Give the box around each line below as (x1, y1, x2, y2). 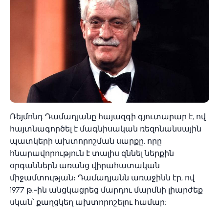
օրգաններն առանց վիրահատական (10, 160, 160, 170)
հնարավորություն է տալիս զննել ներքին (10, 148, 174, 158)
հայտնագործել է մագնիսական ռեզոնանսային (10, 124, 201, 133)
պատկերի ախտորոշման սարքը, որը (10, 136, 162, 146)
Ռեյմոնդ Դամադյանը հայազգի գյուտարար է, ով (10, 111, 206, 121)
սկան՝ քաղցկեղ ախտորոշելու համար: (10, 197, 166, 207)
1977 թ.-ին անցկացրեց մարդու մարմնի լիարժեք (10, 185, 203, 195)
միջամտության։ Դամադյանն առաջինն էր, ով (10, 173, 195, 182)
